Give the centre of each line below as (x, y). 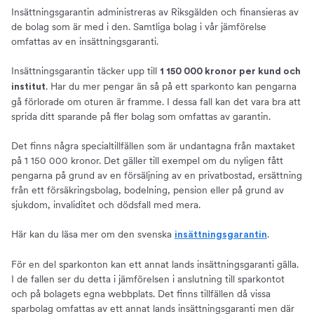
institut (28, 87)
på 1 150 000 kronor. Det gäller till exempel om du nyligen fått (147, 161)
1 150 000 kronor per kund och (230, 72)
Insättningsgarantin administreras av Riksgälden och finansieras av (155, 12)
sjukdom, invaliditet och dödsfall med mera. (106, 205)
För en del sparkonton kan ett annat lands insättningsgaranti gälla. (155, 265)
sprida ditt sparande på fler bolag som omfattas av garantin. (141, 117)
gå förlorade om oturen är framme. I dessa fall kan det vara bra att (156, 102)
